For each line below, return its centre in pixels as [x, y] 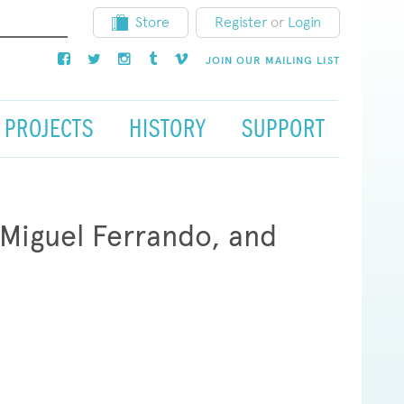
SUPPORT [283, 128]
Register [240, 22]
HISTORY [167, 128]
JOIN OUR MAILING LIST [272, 60]
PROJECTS [49, 128]
